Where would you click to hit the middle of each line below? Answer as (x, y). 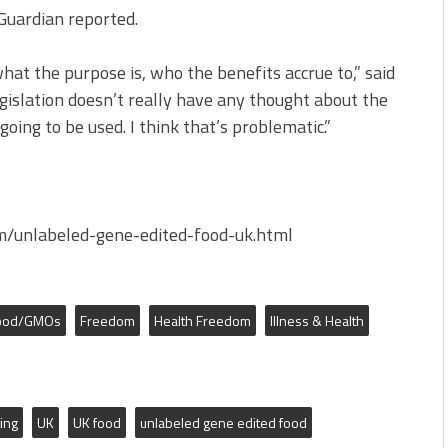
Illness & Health (317, 320)
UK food (97, 422)
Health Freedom (202, 320)
